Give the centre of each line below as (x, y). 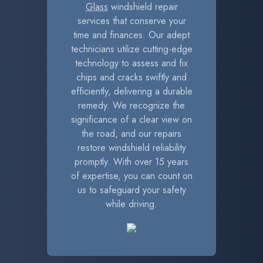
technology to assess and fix (131, 63)
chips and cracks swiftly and (131, 77)
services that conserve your (131, 21)
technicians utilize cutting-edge (131, 49)
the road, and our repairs (131, 134)
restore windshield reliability (131, 148)
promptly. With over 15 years (131, 162)
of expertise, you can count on (131, 176)
